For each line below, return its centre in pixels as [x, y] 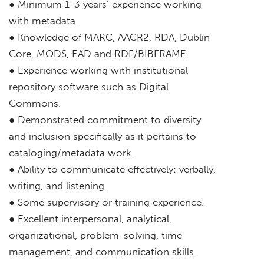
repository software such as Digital [89, 86]
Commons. [35, 103]
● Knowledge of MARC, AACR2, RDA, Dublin [109, 37]
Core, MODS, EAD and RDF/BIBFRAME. [99, 53]
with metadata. [43, 20]
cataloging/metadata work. [71, 152]
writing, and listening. [58, 185]
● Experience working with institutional [98, 70]
